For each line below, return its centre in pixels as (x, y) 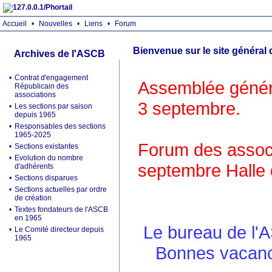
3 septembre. (189, 108)
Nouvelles (56, 24)
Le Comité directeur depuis (59, 229)
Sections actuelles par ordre (61, 189)
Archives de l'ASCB (59, 54)
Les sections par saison (53, 106)
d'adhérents (34, 166)
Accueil (15, 24)
